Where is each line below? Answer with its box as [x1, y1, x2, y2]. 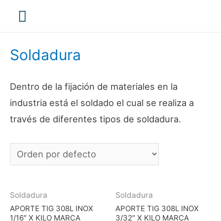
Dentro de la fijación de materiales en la [10, 81, 178, 92]
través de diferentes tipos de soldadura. [10, 113, 181, 125]
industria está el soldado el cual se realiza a [10, 97, 194, 109]
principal [17, 33, 78, 51]
